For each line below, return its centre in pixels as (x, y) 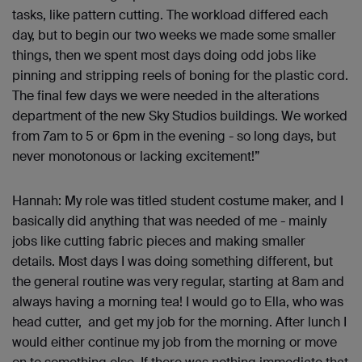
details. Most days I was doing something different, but (173, 262)
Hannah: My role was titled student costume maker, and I (178, 201)
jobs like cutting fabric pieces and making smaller (159, 242)
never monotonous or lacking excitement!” (136, 157)
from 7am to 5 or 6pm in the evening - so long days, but (174, 137)
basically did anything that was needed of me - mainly (169, 221)
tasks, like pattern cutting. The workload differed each (170, 15)
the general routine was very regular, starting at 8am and (178, 282)
